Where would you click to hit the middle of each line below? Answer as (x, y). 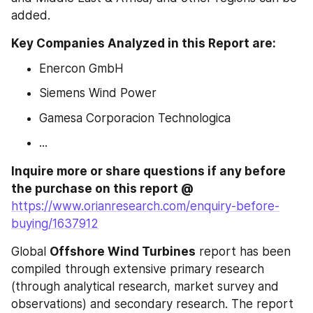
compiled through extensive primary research (138, 269)
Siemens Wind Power (98, 93)
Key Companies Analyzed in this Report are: (145, 43)
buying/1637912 (55, 223)
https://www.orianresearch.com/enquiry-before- (145, 206)
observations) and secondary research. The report (152, 304)
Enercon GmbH (81, 68)
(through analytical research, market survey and (145, 286)
